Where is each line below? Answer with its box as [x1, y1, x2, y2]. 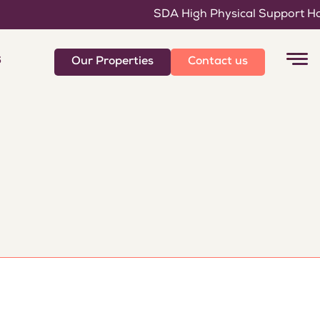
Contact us [187, 56, 248, 68]
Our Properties [71, 56, 154, 68]
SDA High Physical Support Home [131, 9, 318, 21]
